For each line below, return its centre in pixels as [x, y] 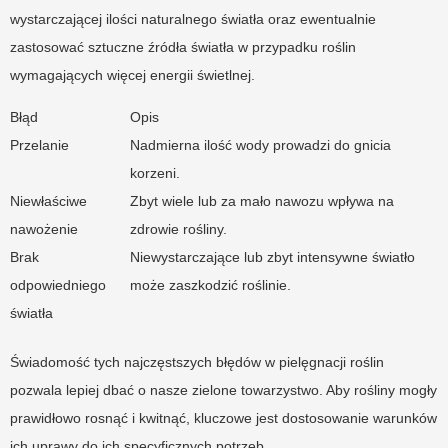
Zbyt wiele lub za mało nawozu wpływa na [262, 201]
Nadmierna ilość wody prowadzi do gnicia [260, 145]
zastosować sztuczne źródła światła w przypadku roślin [183, 47]
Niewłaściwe [48, 201]
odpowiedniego [58, 285]
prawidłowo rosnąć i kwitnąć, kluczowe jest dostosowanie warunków [223, 418]
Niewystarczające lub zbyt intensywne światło [272, 257]
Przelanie [39, 145]
